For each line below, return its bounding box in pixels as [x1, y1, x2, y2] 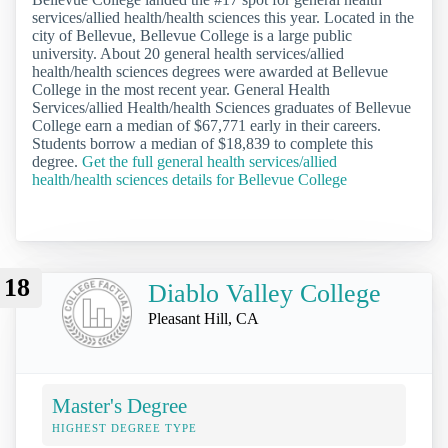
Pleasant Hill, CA [148, 309, 259, 327]
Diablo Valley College [148, 278, 381, 308]
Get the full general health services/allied [82, 153, 337, 171]
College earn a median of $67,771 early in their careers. [32, 117, 381, 135]
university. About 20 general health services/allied [32, 45, 344, 63]
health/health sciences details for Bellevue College [32, 171, 347, 189]
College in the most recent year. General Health [32, 81, 330, 99]
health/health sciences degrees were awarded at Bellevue [32, 63, 388, 81]
